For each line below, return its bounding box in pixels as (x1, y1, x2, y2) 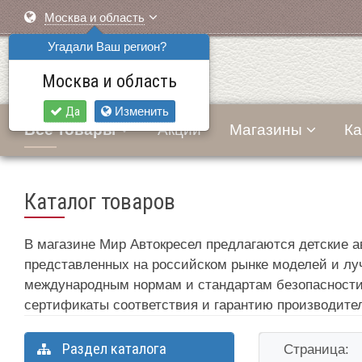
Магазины (229, 121, 302, 138)
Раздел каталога (59, 339, 166, 358)
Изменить (111, 104, 169, 118)
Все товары (24, 121, 116, 138)
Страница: (284, 341, 349, 357)
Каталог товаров (24, 188, 175, 215)
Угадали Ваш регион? (47, 40, 166, 53)
